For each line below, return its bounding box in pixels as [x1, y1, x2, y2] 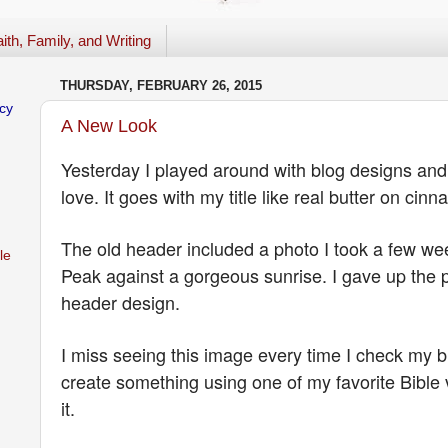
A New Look [60, 115, 157, 136]
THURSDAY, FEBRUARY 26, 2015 [59, 78, 262, 94]
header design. [60, 289, 185, 315]
